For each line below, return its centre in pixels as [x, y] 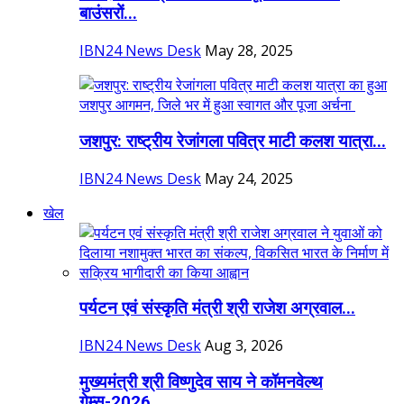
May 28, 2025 [249, 51]
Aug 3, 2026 [244, 346]
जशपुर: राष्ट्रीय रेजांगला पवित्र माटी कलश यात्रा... [233, 141]
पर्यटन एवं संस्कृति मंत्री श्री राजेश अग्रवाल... [217, 309]
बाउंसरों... [108, 14]
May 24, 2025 [249, 178]
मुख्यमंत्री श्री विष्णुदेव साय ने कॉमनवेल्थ [201, 382]
